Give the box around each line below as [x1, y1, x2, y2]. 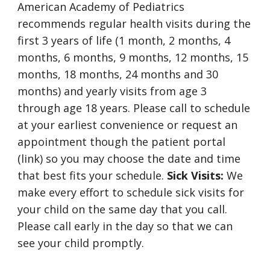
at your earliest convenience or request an [17, 118, 238, 132]
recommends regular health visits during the [17, 16, 251, 31]
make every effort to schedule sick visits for [17, 185, 245, 199]
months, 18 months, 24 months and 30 [17, 67, 219, 81]
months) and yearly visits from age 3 [17, 84, 207, 98]
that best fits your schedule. [17, 168, 168, 183]
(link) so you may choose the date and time [17, 151, 241, 166]
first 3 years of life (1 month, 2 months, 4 [17, 33, 231, 48]
